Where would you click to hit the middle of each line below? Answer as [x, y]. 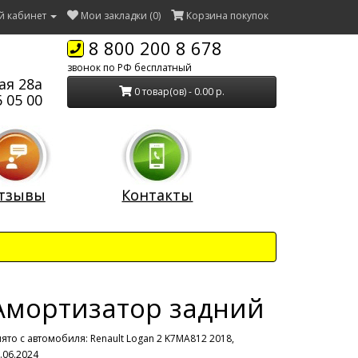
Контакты [157, 195]
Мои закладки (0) [121, 16]
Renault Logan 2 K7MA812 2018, [162, 338]
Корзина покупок [227, 16]
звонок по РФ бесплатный [129, 68]
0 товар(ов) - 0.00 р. [179, 91]
